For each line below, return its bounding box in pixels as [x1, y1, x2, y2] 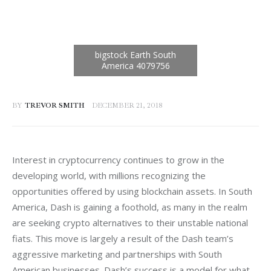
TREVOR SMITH [24, 100, 85, 110]
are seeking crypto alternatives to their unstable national [12, 217, 250, 229]
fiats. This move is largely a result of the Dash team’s [12, 232, 236, 245]
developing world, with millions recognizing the [12, 169, 208, 182]
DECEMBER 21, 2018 [92, 100, 163, 110]
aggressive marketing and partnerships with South [12, 248, 224, 261]
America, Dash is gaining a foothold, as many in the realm [12, 201, 250, 214]
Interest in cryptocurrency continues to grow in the [12, 154, 227, 166]
